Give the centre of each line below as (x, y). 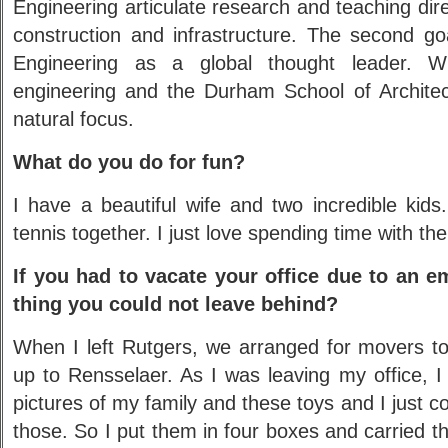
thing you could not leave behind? (175, 304)
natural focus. (73, 119)
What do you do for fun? (129, 162)
